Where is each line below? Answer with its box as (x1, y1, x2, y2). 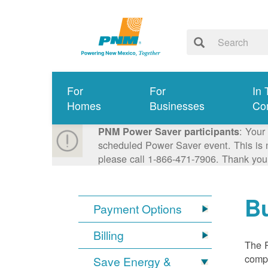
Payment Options (93, 200, 182, 218)
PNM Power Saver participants (98, 124, 239, 139)
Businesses (149, 98, 205, 114)
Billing (93, 227, 124, 244)
